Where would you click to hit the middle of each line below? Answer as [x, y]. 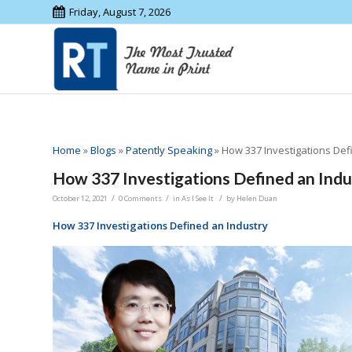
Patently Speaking [169, 150]
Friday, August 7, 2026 [120, 12]
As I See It [198, 199]
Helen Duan [257, 199]
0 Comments [140, 199]
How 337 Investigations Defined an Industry [160, 226]
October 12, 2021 [80, 199]
